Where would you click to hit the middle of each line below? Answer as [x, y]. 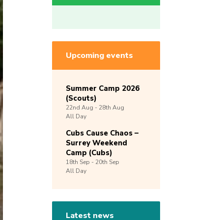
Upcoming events [99, 56]
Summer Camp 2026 [103, 89]
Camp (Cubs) [89, 153]
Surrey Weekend [96, 143]
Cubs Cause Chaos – [102, 133]
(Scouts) [81, 98]
